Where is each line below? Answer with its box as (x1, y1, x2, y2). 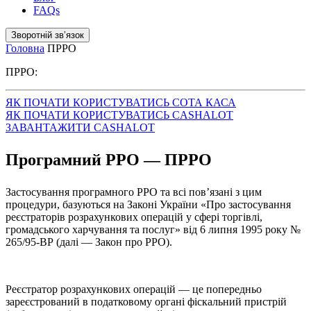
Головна (6, 42, 44, 54)
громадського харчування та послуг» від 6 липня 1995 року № (6, 224, 301, 235)
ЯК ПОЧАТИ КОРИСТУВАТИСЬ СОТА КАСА (6, 96, 236, 108)
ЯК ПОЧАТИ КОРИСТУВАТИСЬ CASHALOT (6, 109, 233, 121)
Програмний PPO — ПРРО (6, 151, 212, 169)
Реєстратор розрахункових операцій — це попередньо (6, 283, 262, 295)
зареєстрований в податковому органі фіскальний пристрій (6, 296, 287, 308)
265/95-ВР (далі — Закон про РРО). (6, 236, 172, 248)
